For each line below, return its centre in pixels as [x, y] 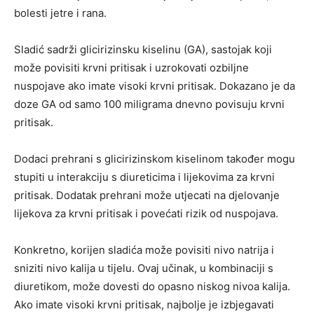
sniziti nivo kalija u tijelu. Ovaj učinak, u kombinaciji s [144, 268]
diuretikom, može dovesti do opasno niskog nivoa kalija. [152, 286]
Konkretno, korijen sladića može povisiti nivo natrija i [144, 250]
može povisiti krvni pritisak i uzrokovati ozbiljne [131, 67]
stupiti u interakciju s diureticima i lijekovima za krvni [144, 177]
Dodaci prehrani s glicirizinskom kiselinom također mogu [155, 158]
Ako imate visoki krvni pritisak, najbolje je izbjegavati [144, 304]
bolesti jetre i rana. [60, 13]
